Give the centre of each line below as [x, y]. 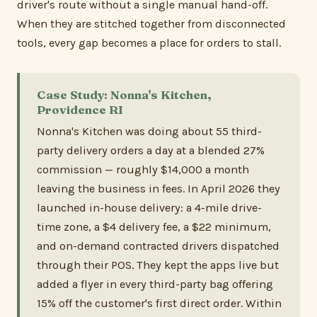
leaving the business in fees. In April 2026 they [158, 189]
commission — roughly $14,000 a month [143, 170]
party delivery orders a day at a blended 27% [151, 151]
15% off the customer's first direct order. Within [159, 304]
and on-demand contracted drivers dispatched [158, 246]
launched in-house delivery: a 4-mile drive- [149, 208]
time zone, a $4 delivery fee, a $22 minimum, [154, 227]
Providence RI [80, 110]
